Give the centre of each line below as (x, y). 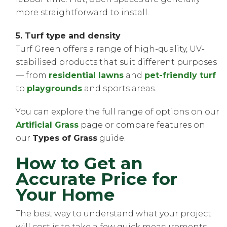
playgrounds (55, 89)
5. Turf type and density (68, 36)
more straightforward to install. (83, 13)
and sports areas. (119, 89)
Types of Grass (65, 138)
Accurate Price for (97, 179)
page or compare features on (142, 125)
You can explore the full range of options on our (118, 112)
